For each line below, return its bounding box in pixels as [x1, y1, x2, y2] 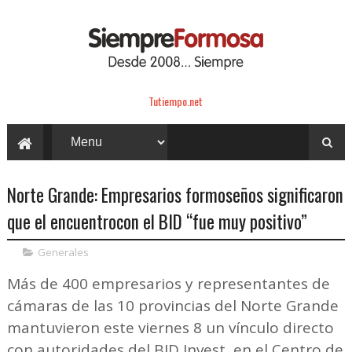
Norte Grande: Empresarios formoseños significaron [6, 181, 343, 208]
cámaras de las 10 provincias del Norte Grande [6, 295, 339, 316]
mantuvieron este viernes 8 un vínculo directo [6, 317, 334, 338]
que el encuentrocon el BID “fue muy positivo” [6, 207, 307, 235]
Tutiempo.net [148, 92, 203, 109]
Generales [37, 244, 89, 259]
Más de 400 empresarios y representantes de [6, 273, 330, 294]
